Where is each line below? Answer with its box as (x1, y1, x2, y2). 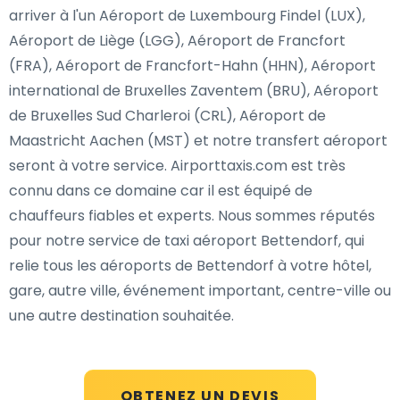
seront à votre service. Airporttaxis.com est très (9, 155, 346, 176)
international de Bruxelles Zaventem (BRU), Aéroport (9, 80, 379, 101)
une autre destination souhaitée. (9, 305, 234, 326)
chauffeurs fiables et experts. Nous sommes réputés (9, 205, 375, 226)
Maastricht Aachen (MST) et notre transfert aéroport (9, 130, 387, 151)
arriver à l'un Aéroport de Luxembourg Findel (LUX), (9, 5, 365, 26)
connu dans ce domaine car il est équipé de (9, 180, 312, 201)
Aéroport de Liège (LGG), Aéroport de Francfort (9, 30, 346, 51)
